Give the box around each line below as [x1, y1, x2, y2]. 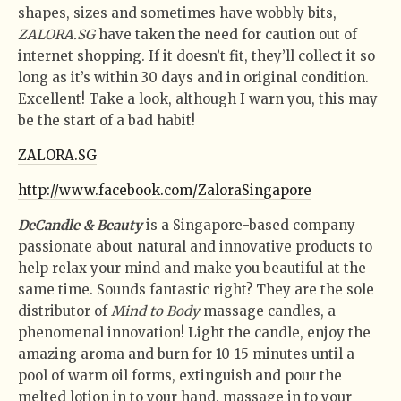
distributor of [18, 302, 111, 320]
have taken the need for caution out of [98, 25, 357, 43]
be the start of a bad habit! [18, 111, 195, 129]
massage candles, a [200, 302, 336, 320]
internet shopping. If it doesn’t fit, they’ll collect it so [18, 47, 375, 64]
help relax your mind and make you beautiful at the [18, 259, 366, 277]
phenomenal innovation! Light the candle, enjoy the [18, 323, 371, 341]
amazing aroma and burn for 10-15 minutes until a [18, 345, 354, 363]
